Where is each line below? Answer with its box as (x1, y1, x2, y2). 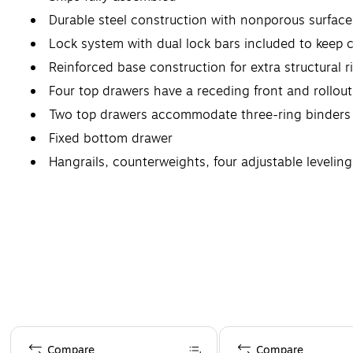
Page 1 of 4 (9, 324, 69, 341)
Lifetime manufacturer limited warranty (49, 176, 281, 195)
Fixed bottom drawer (49, 128, 173, 148)
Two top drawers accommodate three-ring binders (49, 105, 351, 124)
